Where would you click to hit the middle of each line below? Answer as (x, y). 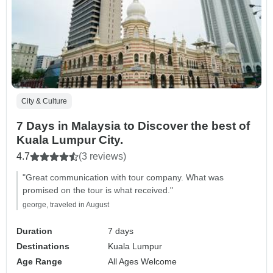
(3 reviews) (102, 156)
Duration (34, 231)
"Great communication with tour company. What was (123, 177)
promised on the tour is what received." (98, 190)
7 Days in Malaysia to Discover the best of (133, 126)
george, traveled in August (66, 204)
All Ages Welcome (143, 261)
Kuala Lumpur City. (70, 140)
